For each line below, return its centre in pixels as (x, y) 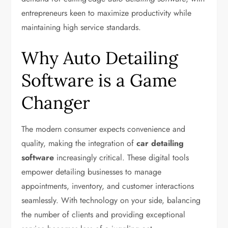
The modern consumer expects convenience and (104, 129)
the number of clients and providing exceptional (104, 215)
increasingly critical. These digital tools (122, 158)
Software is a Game (99, 80)
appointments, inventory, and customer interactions (108, 186)
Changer (56, 103)
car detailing (160, 143)
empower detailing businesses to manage (92, 172)
